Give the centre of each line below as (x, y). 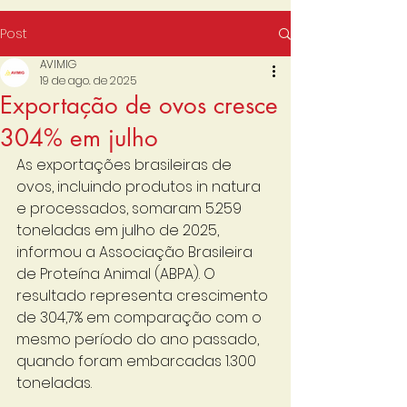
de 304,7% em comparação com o (141, 318)
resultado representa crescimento (144, 296)
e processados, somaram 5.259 (131, 208)
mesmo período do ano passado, (139, 339)
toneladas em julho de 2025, (119, 230)
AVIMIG (58, 64)
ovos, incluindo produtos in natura (140, 187)
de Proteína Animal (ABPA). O (118, 274)
